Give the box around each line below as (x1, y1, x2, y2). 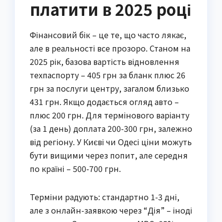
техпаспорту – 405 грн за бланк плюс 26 (30, 69, 185, 81)
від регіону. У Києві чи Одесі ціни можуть (30, 136, 192, 148)
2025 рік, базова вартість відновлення (30, 55, 179, 68)
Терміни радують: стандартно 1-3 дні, (30, 191, 179, 203)
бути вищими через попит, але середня (30, 149, 188, 162)
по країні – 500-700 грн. (30, 163, 121, 175)
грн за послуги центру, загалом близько (30, 82, 189, 95)
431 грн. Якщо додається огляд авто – (30, 96, 179, 108)
